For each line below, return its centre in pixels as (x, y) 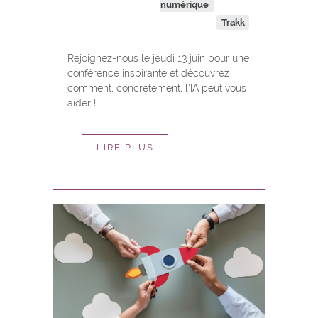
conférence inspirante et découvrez (148, 73)
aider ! (82, 103)
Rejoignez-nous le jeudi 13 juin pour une (158, 58)
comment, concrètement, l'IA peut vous (157, 88)
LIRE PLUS (125, 148)
